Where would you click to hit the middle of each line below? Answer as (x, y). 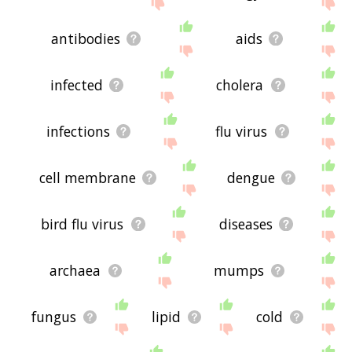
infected (76, 85)
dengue (251, 178)
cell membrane (87, 178)
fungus (53, 317)
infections (78, 132)
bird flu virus (82, 224)
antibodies (86, 39)
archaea (75, 271)
